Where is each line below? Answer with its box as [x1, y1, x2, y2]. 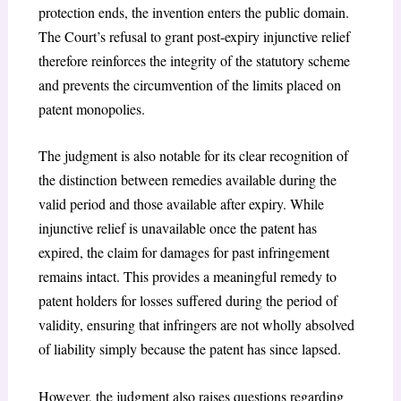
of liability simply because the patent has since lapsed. [38, 339, 341, 359]
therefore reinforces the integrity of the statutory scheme [38, 50, 350, 70]
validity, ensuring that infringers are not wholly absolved [38, 315, 354, 335]
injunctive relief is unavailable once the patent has [38, 218, 317, 238]
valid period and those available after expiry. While [38, 194, 324, 214]
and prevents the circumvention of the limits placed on [38, 74, 341, 94]
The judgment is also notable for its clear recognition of [38, 146, 348, 166]
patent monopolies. [38, 98, 145, 118]
